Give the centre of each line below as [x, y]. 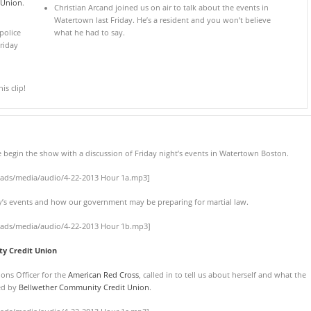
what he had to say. [89, 33]
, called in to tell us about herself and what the [223, 275]
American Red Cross [104, 275]
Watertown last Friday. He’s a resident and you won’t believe [162, 20]
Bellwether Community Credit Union [84, 287]
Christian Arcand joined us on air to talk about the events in [161, 8]
